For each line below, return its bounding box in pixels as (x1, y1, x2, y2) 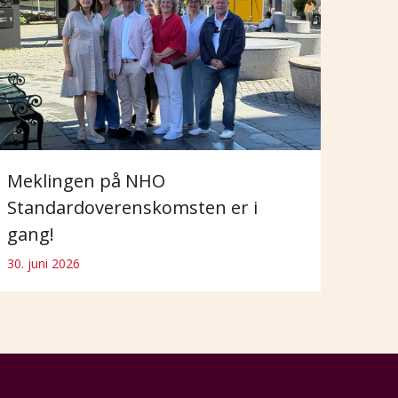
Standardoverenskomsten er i (6, 195, 258, 219)
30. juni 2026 (6, 254, 80, 272)
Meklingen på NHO (6, 168, 165, 193)
